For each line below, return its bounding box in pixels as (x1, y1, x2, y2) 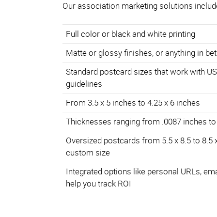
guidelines (65, 78, 102, 90)
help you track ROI (65, 178, 131, 189)
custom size (65, 147, 110, 158)
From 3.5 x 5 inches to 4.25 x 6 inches (65, 97, 200, 108)
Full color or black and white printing (65, 28, 195, 40)
